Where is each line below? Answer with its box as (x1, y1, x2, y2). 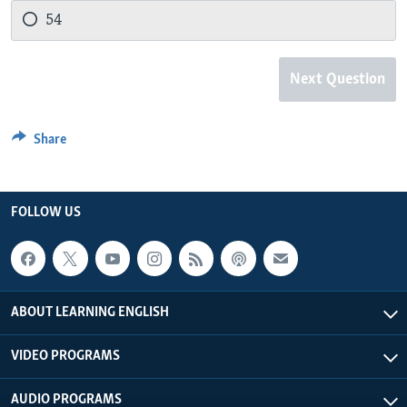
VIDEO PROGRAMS (11, 348, 120, 363)
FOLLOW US (11, 205, 81, 221)
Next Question (290, 71, 385, 89)
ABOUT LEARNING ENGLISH (11, 304, 169, 320)
